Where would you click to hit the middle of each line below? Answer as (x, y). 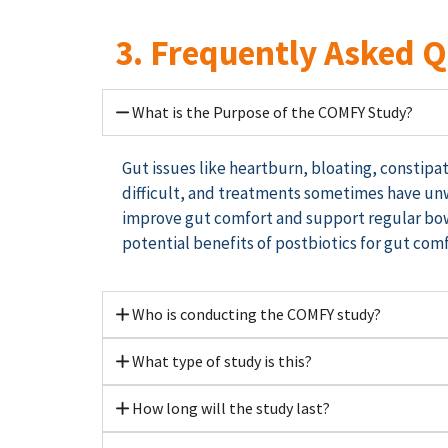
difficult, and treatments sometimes (254, 193)
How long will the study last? (230, 407)
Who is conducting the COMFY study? (256, 313)
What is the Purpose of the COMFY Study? (272, 112)
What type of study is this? (221, 360)
